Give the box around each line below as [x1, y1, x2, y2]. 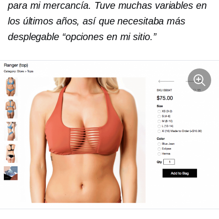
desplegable [8, 31, 59, 42]
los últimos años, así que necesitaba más [8, 16, 185, 26]
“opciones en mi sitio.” [59, 31, 156, 42]
